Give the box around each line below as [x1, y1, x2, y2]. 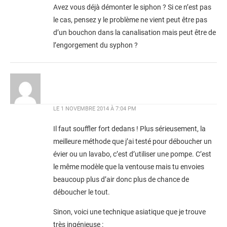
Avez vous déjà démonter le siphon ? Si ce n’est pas [53, 3, 211, 12]
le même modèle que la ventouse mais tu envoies [53, 162, 204, 171]
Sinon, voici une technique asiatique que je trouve [53, 207, 206, 216]
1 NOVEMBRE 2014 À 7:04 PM [61, 105, 136, 112]
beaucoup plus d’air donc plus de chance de [53, 175, 189, 184]
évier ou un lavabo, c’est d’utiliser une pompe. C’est [53, 149, 211, 159]
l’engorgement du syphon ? [53, 41, 138, 50]
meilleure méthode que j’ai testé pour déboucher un [53, 137, 212, 146]
